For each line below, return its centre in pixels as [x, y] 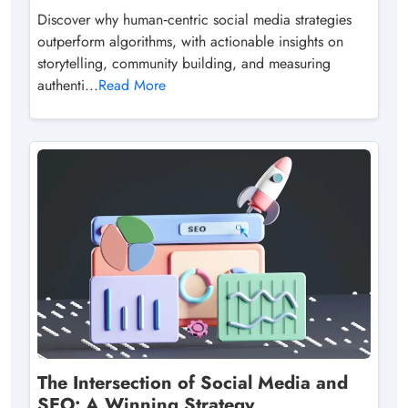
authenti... [68, 85]
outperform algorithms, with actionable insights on [190, 41]
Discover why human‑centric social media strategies [194, 19]
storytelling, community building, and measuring [184, 63]
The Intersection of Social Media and [193, 382]
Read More [132, 85]
